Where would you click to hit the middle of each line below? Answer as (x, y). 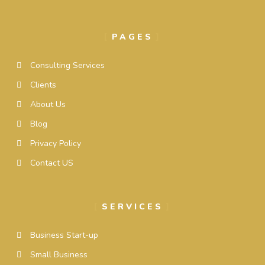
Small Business (59, 254)
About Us (48, 104)
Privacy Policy (55, 143)
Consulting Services (67, 65)
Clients (43, 85)
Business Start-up (64, 235)
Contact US (51, 163)
